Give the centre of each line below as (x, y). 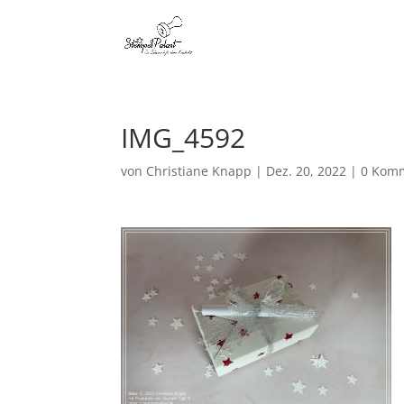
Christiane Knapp (199, 171)
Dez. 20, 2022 (307, 171)
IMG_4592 (184, 138)
